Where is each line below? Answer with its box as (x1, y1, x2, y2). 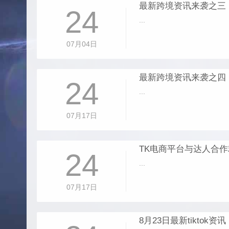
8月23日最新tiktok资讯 (139, 216, 226, 225)
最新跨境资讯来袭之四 (139, 73, 226, 82)
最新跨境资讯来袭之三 (139, 1, 226, 11)
